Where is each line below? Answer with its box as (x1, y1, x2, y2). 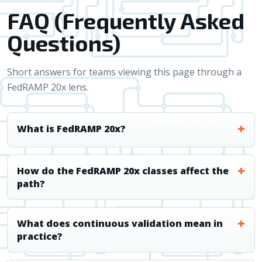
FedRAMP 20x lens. (7, 81, 88, 94)
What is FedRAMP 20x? (17, 122, 126, 135)
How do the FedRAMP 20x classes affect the (17, 164, 229, 177)
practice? (17, 230, 63, 243)
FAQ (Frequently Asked (7, 7, 244, 34)
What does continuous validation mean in (17, 217, 223, 230)
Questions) (7, 29, 120, 56)
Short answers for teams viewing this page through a (7, 65, 242, 78)
